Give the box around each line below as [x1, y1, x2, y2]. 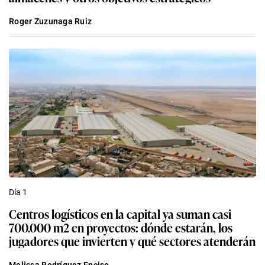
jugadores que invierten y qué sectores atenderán [9, 231, 256, 250]
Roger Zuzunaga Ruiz [9, 16, 92, 26]
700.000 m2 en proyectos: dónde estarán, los [9, 218, 232, 236]
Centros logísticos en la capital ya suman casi [9, 204, 101, 222]
